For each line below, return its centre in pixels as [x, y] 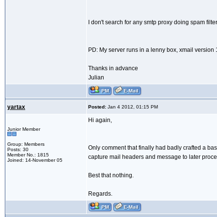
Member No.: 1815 [28, 155]
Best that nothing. [111, 176]
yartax [16, 107]
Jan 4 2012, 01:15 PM [132, 107]
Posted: [97, 107]
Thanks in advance [113, 69]
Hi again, [100, 120]
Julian [96, 78]
